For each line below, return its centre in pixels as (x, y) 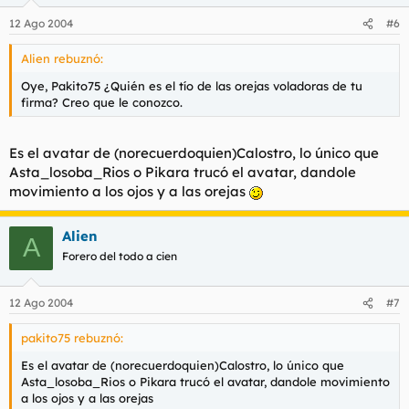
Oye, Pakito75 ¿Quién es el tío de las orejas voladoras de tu (192, 86)
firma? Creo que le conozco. (102, 102)
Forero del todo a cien (120, 256)
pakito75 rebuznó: (72, 338)
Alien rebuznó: (62, 58)
